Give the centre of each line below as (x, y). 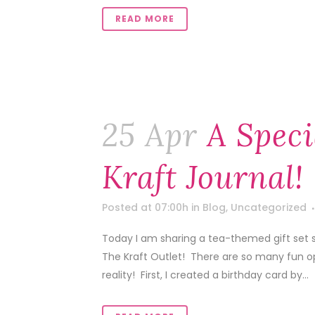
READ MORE (145, 19)
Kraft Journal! (203, 177)
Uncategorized (269, 207)
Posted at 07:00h (145, 207)
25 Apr (150, 135)
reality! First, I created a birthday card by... (205, 275)
